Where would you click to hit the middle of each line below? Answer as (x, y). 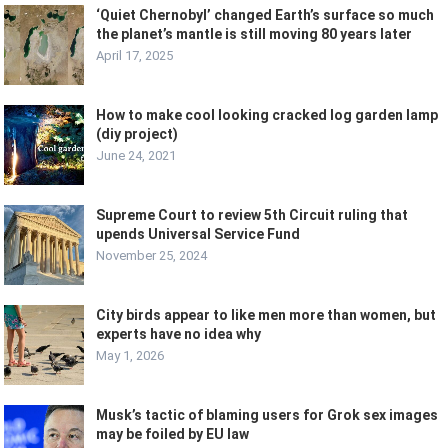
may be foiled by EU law (173, 433)
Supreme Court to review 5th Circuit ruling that (252, 214)
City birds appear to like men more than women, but (266, 314)
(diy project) (137, 133)
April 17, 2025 (135, 55)
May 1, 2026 (130, 355)
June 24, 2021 (136, 155)
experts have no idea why (179, 333)
